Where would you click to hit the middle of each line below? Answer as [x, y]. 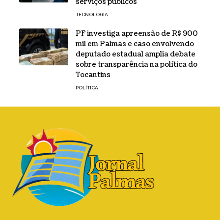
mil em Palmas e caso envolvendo [135, 44]
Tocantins [93, 75]
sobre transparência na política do [137, 64]
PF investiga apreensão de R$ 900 [137, 33]
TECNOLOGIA [92, 14]
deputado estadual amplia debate [136, 54]
